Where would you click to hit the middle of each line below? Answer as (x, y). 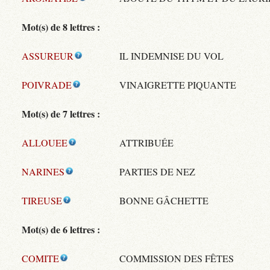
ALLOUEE (45, 143)
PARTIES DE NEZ (157, 172)
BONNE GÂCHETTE (164, 201)
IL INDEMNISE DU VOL (171, 56)
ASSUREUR (48, 56)
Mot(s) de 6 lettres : (61, 230)
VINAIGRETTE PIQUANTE (178, 85)
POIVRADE (47, 85)
